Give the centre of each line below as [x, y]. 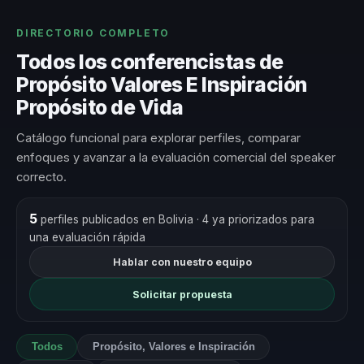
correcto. [41, 177]
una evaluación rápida [87, 237]
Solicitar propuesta [182, 294]
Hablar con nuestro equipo [182, 262]
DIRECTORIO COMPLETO [93, 33]
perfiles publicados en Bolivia [117, 219]
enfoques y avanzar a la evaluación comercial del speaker [176, 157]
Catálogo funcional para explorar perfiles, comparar [158, 138]
